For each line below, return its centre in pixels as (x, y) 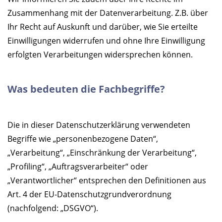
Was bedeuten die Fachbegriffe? (86, 89)
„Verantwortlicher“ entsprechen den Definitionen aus (107, 181)
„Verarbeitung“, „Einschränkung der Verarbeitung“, (102, 153)
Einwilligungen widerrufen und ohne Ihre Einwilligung (106, 41)
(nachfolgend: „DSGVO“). (53, 208)
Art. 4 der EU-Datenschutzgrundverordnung (89, 194)
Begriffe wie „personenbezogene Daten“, (83, 139)
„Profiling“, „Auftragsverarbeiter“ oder (78, 167)
